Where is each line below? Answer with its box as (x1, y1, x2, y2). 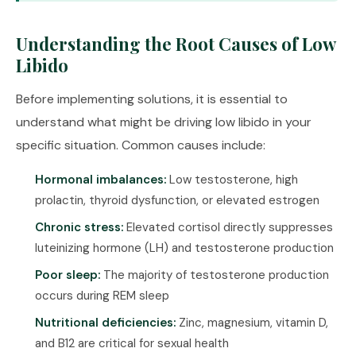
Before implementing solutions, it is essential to (16, 91, 288, 107)
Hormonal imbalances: (35, 172, 166, 188)
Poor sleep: (35, 267, 100, 283)
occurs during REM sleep (35, 288, 169, 304)
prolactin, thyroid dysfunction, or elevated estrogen (35, 192, 319, 208)
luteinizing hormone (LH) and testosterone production (35, 240, 334, 256)
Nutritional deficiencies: (35, 315, 176, 331)
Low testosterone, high (166, 172, 298, 188)
